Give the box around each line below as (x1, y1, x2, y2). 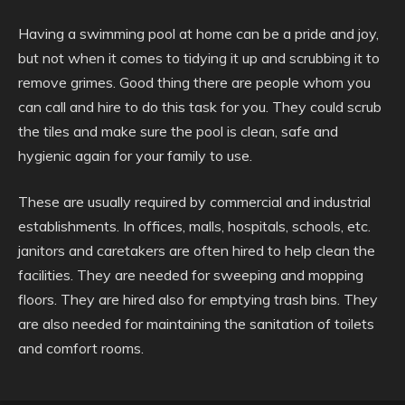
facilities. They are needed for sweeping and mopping (18, 266, 363, 284)
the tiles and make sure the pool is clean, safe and (18, 122, 338, 140)
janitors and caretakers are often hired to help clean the (18, 241, 375, 259)
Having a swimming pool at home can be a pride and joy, (18, 24, 379, 42)
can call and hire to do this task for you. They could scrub (18, 98, 381, 116)
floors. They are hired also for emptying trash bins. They (18, 290, 378, 308)
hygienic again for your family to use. (18, 146, 252, 165)
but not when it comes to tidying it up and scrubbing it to (18, 49, 380, 67)
